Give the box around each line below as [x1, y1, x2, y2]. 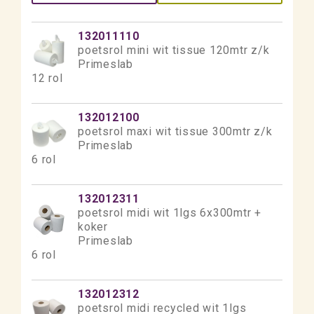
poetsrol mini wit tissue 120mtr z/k [78, 43, 270, 57]
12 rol [32, 71, 63, 85]
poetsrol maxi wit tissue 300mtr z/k [78, 125, 273, 138]
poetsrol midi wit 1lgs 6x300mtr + [78, 206, 261, 219]
